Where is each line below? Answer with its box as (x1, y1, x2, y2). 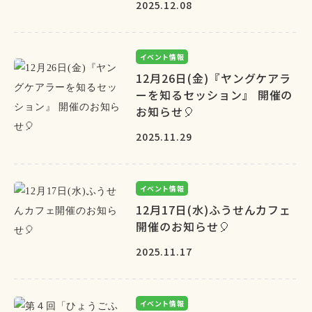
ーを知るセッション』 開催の (136, 86, 293, 103)
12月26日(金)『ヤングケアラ (136, 70, 292, 86)
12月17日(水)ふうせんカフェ (136, 201, 292, 218)
